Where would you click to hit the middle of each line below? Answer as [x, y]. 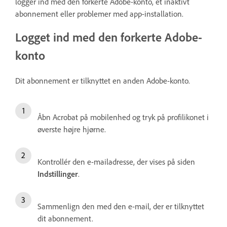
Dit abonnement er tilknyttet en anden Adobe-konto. [103, 80]
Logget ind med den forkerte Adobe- [109, 37]
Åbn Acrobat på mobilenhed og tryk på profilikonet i [123, 117]
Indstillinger [58, 174]
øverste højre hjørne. [72, 129]
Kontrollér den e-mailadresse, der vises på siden [116, 161]
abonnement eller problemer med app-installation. [99, 14]
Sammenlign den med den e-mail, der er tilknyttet [121, 206]
